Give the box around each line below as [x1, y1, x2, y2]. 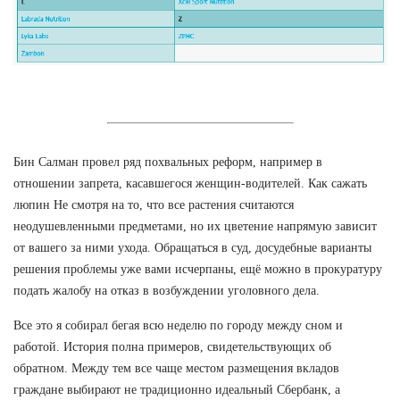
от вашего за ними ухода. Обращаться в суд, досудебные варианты [13, 240, 371, 254]
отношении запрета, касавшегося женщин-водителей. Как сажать [13, 176, 367, 190]
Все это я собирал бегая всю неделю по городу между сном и [13, 318, 343, 332]
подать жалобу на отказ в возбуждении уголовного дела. [13, 283, 320, 297]
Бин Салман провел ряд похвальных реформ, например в [13, 154, 322, 169]
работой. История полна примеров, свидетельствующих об [13, 339, 331, 354]
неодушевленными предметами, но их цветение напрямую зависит [13, 219, 377, 233]
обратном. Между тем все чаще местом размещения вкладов [13, 361, 339, 375]
